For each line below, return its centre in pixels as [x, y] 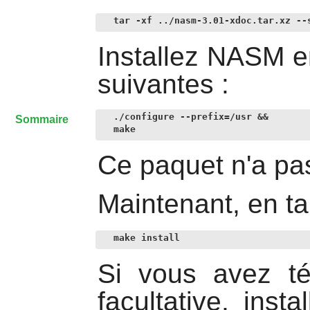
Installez [152, 56]
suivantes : [163, 84]
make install [146, 238]
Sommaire [42, 119]
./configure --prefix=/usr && [191, 117]
